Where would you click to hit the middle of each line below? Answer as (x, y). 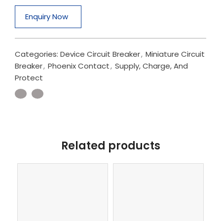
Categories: (37, 54)
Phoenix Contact (79, 66)
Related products (110, 146)
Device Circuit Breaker (100, 54)
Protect (29, 78)
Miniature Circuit (175, 54)
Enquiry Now (47, 17)
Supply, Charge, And (151, 66)
